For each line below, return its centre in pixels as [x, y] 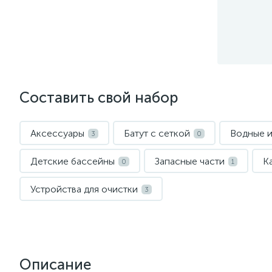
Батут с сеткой [157, 133]
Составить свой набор [99, 97]
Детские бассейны [73, 161]
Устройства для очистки [84, 189]
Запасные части [190, 161]
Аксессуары [57, 133]
